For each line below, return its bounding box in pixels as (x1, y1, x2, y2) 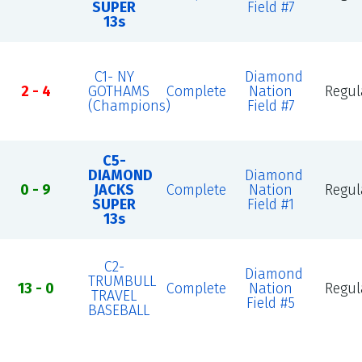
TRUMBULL (87, 272, 156, 290)
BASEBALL (87, 301, 149, 319)
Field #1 (247, 196, 295, 213)
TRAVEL (91, 287, 137, 305)
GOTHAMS (87, 82, 149, 100)
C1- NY (94, 68, 134, 86)
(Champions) (87, 97, 170, 115)
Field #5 (246, 294, 296, 312)
